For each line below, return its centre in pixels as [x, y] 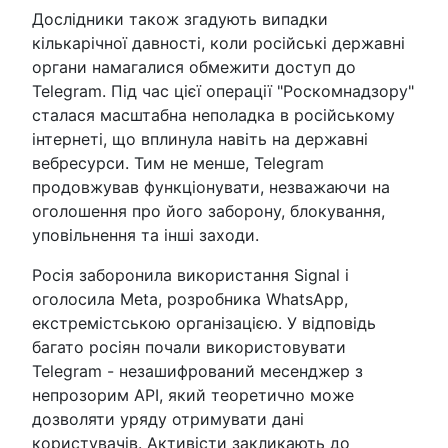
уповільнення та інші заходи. [145, 235]
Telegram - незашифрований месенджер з [197, 371]
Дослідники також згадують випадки [180, 19]
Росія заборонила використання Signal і [190, 275]
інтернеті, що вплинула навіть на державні [200, 139]
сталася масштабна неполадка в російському [213, 115]
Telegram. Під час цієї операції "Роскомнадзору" [223, 91]
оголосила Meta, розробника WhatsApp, [190, 299]
